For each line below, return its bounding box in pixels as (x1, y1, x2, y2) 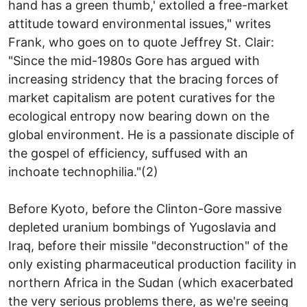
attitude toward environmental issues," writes (8, 16, 271, 31)
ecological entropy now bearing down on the (8, 108, 269, 123)
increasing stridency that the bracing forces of (8, 71, 279, 86)
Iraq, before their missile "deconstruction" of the (8, 238, 288, 253)
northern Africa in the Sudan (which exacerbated (8, 275, 293, 290)
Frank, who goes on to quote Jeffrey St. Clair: (8, 34, 274, 49)
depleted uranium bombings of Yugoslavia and (8, 219, 276, 234)
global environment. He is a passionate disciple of (8, 127, 295, 142)
